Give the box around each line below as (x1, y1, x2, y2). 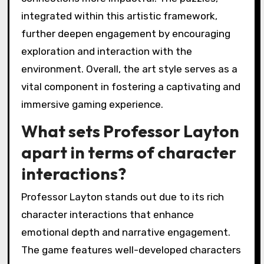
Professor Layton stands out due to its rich (21, 191, 224, 203)
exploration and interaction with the (21, 45, 192, 57)
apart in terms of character (21, 141, 236, 163)
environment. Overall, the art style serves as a (21, 62, 237, 75)
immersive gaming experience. (21, 98, 163, 110)
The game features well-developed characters (21, 244, 241, 256)
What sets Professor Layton (21, 120, 239, 141)
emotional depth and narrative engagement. (21, 226, 230, 239)
